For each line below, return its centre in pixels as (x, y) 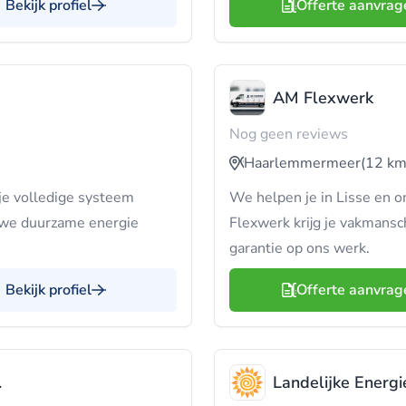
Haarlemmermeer (302, 163)
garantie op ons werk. (300, 248)
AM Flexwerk (323, 98)
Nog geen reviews (289, 134)
